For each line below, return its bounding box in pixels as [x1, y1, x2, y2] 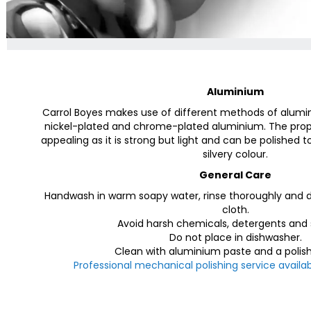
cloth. [221, 203, 249, 217]
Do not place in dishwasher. [169, 230, 302, 244]
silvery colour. [203, 147, 268, 161]
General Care [199, 168, 271, 182]
